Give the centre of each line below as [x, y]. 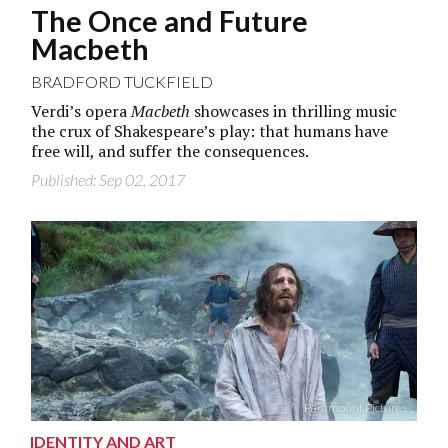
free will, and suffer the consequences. [170, 150]
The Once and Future [170, 20]
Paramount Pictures [355, 407]
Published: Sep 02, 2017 [108, 179]
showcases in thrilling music [294, 110]
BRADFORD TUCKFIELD [122, 81]
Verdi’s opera [81, 110]
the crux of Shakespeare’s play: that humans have [210, 130]
